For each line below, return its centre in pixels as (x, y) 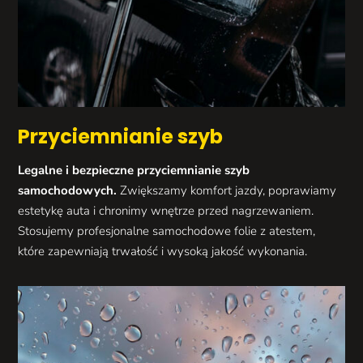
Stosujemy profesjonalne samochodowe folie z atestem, (167, 231)
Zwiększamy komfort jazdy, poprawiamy (227, 190)
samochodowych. (68, 190)
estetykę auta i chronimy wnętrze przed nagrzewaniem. (166, 210)
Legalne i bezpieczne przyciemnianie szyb (134, 170)
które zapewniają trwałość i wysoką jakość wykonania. (163, 251)
